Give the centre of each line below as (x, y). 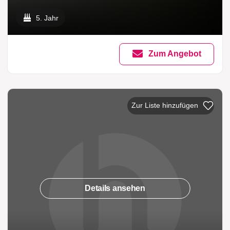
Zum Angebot (175, 54)
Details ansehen (115, 188)
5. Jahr (47, 18)
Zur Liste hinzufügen (165, 106)
